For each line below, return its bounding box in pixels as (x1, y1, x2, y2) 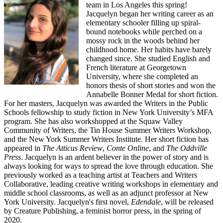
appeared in (4, 143, 42, 152)
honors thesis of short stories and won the (86, 81, 216, 90)
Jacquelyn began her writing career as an (86, 9, 214, 18)
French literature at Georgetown (86, 63, 186, 72)
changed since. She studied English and (86, 54, 210, 63)
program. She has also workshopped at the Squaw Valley (4, 116, 183, 125)
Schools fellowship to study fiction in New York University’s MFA (4, 108, 213, 116)
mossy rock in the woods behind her (86, 36, 200, 45)
